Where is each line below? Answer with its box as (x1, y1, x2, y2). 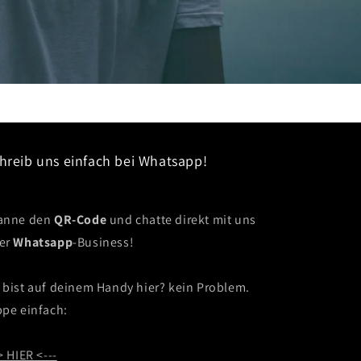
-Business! (73, 234, 135, 251)
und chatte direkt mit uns (106, 211, 256, 229)
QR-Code (53, 211, 107, 229)
